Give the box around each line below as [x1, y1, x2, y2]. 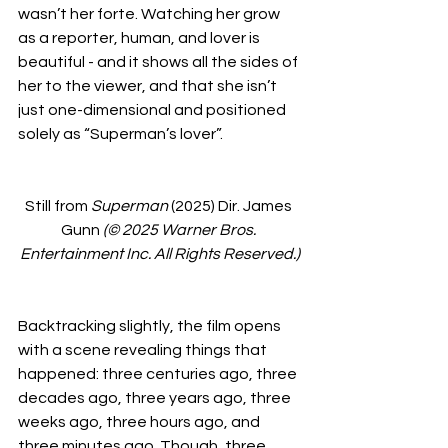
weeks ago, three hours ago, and [18, 414, 263, 430]
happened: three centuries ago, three [18, 366, 300, 382]
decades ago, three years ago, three [18, 390, 294, 406]
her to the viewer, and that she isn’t [18, 78, 280, 94]
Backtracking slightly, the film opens [18, 318, 284, 334]
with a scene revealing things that [18, 342, 270, 358]
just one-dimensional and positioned [18, 102, 289, 118]
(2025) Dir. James [168, 198, 295, 214]
